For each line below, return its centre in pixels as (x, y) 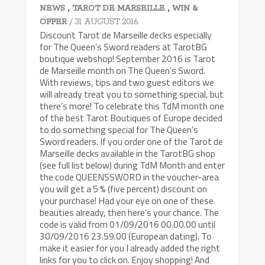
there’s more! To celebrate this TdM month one (132, 106)
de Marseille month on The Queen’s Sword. (123, 71)
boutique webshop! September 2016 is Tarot (128, 59)
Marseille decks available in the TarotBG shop (128, 153)
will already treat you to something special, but (132, 94)
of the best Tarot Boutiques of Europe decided (131, 118)
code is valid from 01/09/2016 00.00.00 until (128, 224)
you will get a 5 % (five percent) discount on (124, 189)
